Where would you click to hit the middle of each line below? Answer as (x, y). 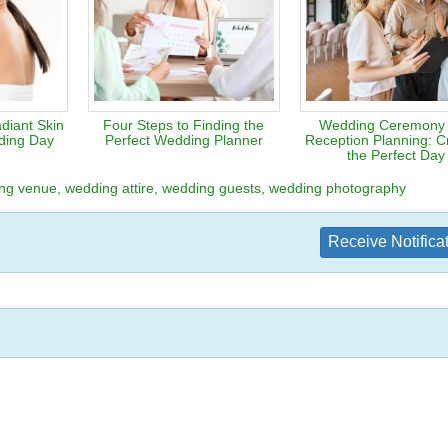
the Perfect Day (395, 154)
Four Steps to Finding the (184, 124)
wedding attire (109, 187)
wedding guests (211, 187)
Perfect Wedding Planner (183, 139)
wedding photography (337, 187)
